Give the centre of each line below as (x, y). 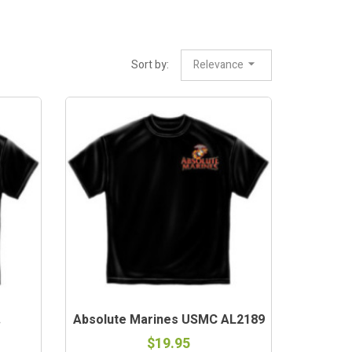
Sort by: (150, 64)
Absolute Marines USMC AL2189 (169, 320)
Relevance (218, 64)
